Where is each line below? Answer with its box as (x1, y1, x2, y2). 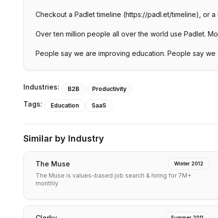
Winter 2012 (174, 161, 203, 166)
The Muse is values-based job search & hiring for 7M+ (36, 172, 191, 179)
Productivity (92, 85, 127, 92)
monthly (36, 180, 58, 187)
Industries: (23, 83, 59, 91)
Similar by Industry (23, 133, 104, 144)
